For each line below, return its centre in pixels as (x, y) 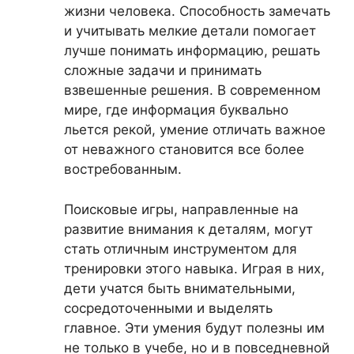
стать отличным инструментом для (181, 249)
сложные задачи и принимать (163, 70)
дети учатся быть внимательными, (180, 288)
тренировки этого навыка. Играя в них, (194, 268)
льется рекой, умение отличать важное (195, 130)
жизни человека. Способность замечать (197, 11)
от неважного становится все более (184, 149)
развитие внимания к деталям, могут (188, 229)
